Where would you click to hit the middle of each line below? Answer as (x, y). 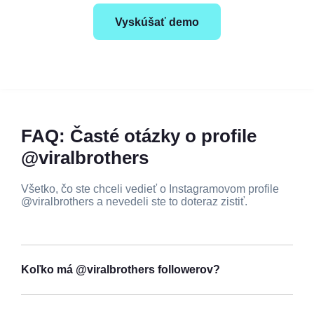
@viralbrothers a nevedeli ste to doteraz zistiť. (134, 201)
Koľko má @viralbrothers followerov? (121, 269)
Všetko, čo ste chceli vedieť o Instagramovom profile (150, 189)
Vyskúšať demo (157, 22)
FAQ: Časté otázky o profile (139, 136)
